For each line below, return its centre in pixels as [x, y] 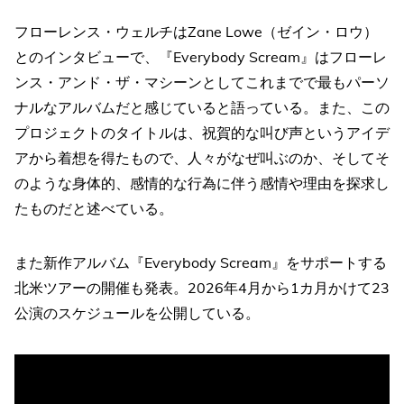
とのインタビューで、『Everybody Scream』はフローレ [201, 56]
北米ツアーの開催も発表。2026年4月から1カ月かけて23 [202, 287]
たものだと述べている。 [94, 208]
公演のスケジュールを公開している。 [137, 312]
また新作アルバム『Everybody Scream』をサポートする [201, 262]
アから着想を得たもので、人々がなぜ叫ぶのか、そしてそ [202, 157]
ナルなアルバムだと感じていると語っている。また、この [202, 107]
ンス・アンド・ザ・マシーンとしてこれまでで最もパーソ [202, 82]
